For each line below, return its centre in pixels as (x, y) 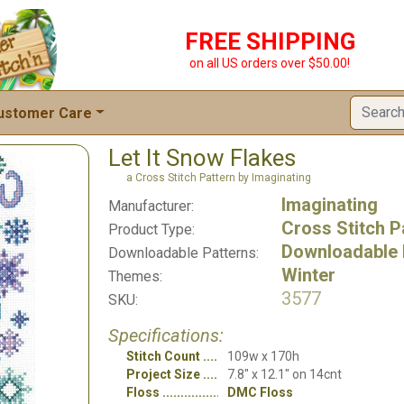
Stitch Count (163, 356)
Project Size (163, 374)
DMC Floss (260, 392)
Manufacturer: (151, 206)
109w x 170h (263, 356)
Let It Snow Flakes (202, 158)
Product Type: (151, 230)
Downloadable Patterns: (184, 253)
